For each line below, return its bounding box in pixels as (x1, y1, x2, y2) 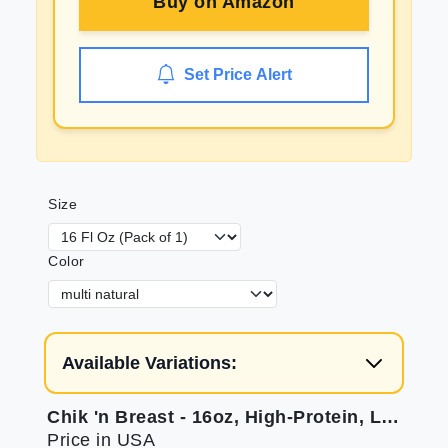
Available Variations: (62, 353, 237, 373)
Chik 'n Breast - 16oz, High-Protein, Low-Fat (381, 406, 399, 427)
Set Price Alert (184, 66, 292, 83)
